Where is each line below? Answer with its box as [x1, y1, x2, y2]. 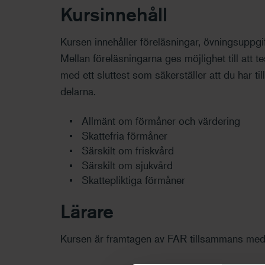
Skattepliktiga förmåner [82, 173, 188, 186]
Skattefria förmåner [82, 129, 170, 142]
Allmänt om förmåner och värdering [82, 114, 243, 127]
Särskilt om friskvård [82, 144, 177, 157]
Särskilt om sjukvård [82, 159, 176, 172]
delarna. [60, 85, 99, 98]
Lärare [60, 200, 114, 222]
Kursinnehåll [60, 3, 167, 25]
